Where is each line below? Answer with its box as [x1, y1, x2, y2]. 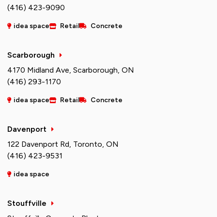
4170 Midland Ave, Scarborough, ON [7, 65, 134, 75]
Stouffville [7, 199, 46, 208]
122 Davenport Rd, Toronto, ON [7, 139, 119, 149]
